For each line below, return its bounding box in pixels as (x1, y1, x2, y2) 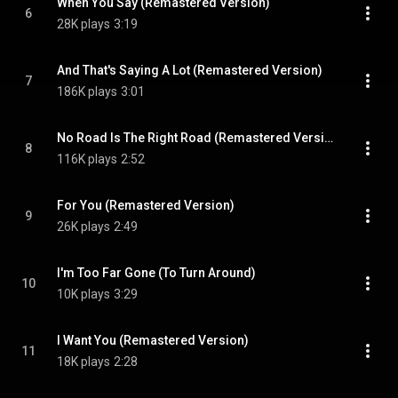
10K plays (57, 287, 110, 301)
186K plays (57, 84, 117, 99)
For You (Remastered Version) (57, 198, 235, 212)
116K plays (57, 152, 117, 166)
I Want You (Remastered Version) (57, 333, 249, 347)
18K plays (57, 354, 110, 369)
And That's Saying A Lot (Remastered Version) (57, 63, 322, 77)
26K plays (57, 219, 110, 234)
